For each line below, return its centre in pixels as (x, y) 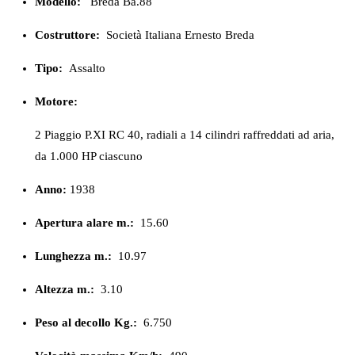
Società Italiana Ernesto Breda (180, 34)
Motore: (56, 101)
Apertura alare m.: (84, 222)
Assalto (87, 68)
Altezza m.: (65, 289)
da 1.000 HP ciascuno (89, 156)
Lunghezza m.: (73, 256)
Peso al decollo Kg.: (88, 322)
